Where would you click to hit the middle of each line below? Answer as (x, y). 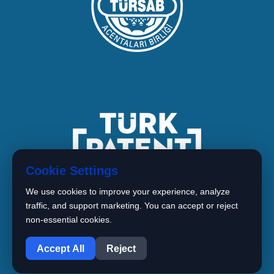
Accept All (61, 248)
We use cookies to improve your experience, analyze (128, 191)
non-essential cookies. (69, 220)
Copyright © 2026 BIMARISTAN (153, 243)
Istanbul (39, 259)
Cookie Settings (72, 171)
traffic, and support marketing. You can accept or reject (132, 206)
